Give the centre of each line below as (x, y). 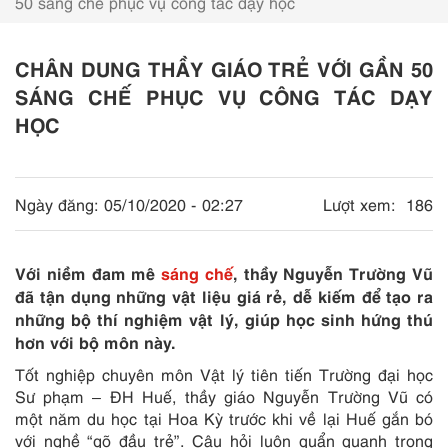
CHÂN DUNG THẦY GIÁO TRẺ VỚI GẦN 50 (224, 67)
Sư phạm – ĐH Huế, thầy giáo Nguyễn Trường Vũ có (224, 396)
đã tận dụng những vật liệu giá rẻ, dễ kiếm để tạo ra (224, 295)
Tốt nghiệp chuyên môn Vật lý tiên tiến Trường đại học (224, 374)
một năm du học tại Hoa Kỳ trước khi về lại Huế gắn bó (224, 418)
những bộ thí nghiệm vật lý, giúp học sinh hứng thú (224, 318)
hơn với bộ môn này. (95, 341)
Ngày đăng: (57, 204)
